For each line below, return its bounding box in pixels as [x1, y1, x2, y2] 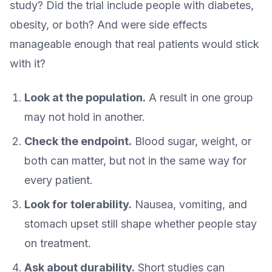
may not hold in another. [24, 110, 145, 123]
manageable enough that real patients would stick [10, 37, 259, 50]
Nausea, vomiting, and [132, 197, 247, 211]
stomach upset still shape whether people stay [24, 217, 257, 230]
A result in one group [146, 90, 253, 104]
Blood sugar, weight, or [132, 134, 251, 148]
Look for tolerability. [24, 197, 132, 211]
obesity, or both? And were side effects [10, 18, 207, 31]
